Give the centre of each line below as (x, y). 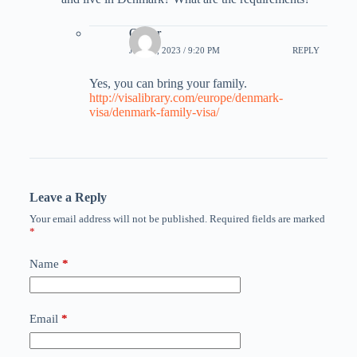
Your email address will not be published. (118, 218)
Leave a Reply (68, 197)
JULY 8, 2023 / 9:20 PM (174, 50)
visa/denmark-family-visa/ (154, 112)
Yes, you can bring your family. (168, 83)
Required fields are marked (267, 218)
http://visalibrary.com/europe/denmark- (186, 97)
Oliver (145, 33)
